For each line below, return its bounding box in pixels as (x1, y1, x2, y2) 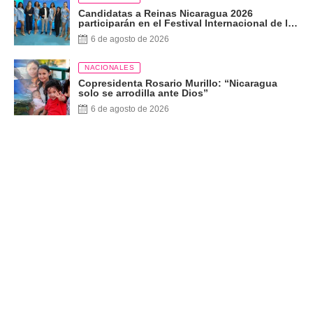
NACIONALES (85, 63, 134, 71)
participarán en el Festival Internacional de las (78, 17, 299, 29)
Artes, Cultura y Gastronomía (78, 27, 217, 38)
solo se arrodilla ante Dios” (78, 87, 208, 99)
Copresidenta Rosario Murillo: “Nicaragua (78, 77, 277, 89)
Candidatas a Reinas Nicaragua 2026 (78, 7, 253, 19)
